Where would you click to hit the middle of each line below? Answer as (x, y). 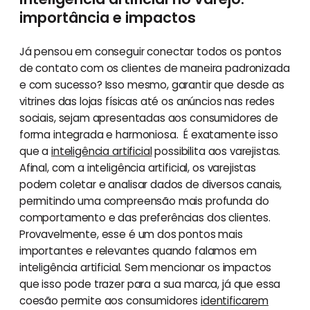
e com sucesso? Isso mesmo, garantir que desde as (152, 84)
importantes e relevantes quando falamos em (138, 250)
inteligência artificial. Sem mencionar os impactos (145, 267)
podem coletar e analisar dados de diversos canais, (151, 184)
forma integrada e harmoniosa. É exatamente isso (148, 134)
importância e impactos (107, 17)
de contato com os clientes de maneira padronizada (154, 68)
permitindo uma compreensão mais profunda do (144, 201)
